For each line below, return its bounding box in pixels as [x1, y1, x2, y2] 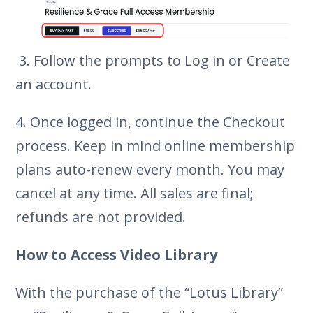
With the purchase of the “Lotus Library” [15, 282, 284, 302]
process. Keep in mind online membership [15, 136, 296, 155]
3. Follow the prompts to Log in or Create [15, 50, 291, 70]
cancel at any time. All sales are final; [15, 183, 254, 203]
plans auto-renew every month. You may [15, 159, 285, 179]
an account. [15, 74, 92, 94]
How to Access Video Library [15, 245, 218, 264]
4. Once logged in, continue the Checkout [15, 112, 286, 131]
